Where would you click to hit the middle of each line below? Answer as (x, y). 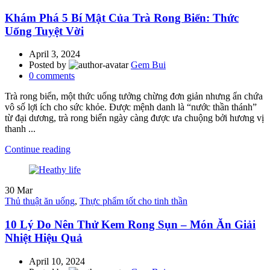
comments (55, 76)
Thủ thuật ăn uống (40, 201)
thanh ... (20, 129)
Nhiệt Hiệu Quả (44, 237)
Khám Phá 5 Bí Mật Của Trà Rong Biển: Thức (122, 17)
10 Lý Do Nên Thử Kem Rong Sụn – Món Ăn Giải (130, 224)
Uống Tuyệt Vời (44, 31)
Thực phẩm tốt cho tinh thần (133, 201)
